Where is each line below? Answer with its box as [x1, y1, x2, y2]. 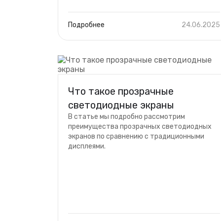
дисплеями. [68, 142, 107, 150]
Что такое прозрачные [68, 85, 174, 97]
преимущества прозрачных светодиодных [68, 122, 212, 131]
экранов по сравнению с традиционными [68, 132, 204, 141]
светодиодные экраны [68, 99, 174, 111]
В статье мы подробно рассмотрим [68, 112, 185, 121]
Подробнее [68, 21, 105, 29]
